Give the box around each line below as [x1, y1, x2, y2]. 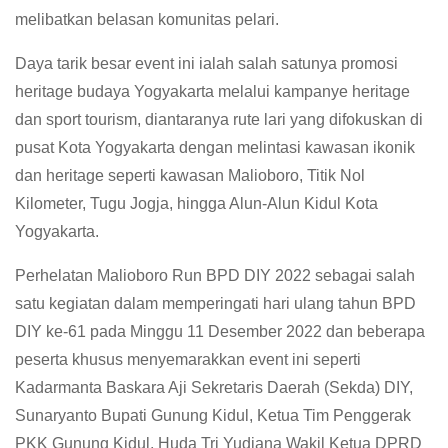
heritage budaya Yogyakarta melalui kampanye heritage [15, 83, 410, 101]
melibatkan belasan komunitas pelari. [15, 11, 279, 29]
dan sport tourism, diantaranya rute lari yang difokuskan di [15, 111, 423, 129]
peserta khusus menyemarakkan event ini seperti [15, 351, 361, 369]
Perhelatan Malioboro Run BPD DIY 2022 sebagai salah [15, 267, 415, 285]
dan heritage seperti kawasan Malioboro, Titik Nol [15, 167, 365, 185]
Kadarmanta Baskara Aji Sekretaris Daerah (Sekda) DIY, [15, 379, 413, 397]
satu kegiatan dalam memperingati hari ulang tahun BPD [15, 295, 416, 313]
